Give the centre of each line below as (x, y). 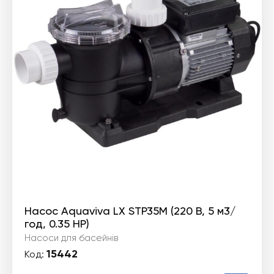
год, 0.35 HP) (57, 224)
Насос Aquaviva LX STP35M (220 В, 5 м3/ (130, 211)
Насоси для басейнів (71, 238)
